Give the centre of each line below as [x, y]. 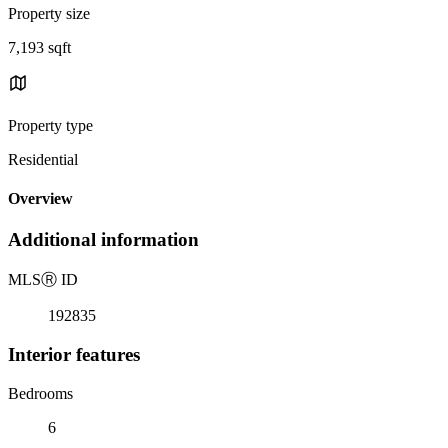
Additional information [103, 240]
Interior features [74, 354]
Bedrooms [40, 393]
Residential [43, 159]
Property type [50, 125]
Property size [49, 13]
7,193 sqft [39, 47]
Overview [40, 199]
